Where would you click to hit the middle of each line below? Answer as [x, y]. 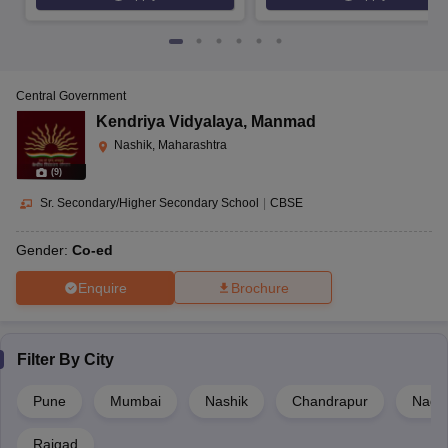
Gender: [44, 250]
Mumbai [135, 401]
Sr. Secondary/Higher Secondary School [149, 203]
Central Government [71, 96]
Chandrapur [330, 401]
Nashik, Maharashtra [170, 145]
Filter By [50, 360]
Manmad [283, 122]
